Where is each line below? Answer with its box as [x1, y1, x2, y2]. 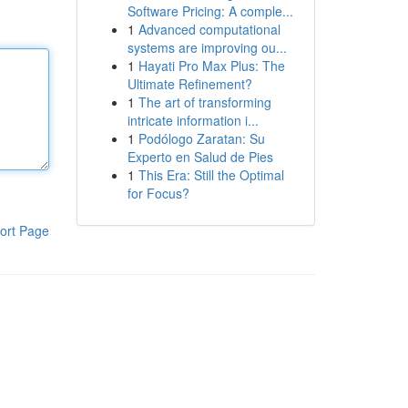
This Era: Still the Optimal [138, 166, 284, 184]
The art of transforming [138, 93, 271, 111]
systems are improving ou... [127, 38, 287, 56]
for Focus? [127, 184, 189, 202]
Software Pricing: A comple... [127, 2, 293, 20]
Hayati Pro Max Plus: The [138, 56, 285, 75]
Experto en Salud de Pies [127, 148, 273, 166]
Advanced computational [138, 20, 280, 38]
